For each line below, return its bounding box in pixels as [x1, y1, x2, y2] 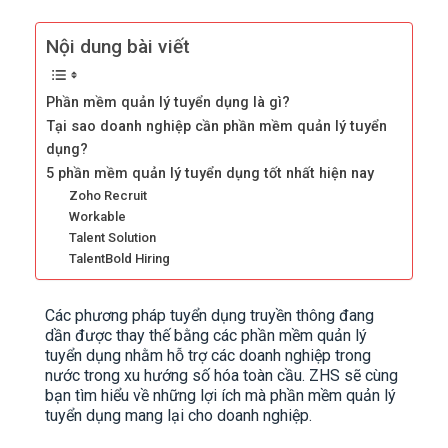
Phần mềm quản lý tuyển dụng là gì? [46, 94, 290, 112]
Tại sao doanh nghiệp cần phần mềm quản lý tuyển [46, 118, 387, 136]
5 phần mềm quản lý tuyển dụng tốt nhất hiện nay [46, 165, 374, 183]
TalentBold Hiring [68, 251, 170, 267]
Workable [68, 209, 126, 225]
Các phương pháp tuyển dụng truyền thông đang [45, 306, 374, 326]
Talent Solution [68, 230, 156, 246]
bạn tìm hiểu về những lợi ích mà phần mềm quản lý [45, 386, 396, 406]
